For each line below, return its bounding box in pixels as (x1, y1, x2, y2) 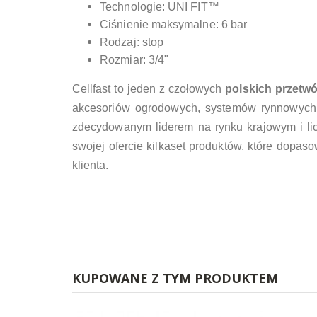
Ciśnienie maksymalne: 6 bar (100, 18, 248, 31)
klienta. (72, 159, 109, 172)
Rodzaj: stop (100, 36, 164, 49)
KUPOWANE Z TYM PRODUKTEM (72, 270, 278, 287)
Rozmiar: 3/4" (100, 54, 169, 67)
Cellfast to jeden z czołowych (72, 83, 226, 96)
